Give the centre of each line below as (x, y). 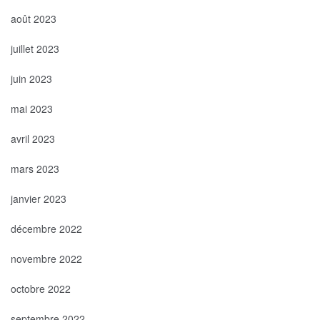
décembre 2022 (46, 228)
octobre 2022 (41, 288)
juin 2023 (31, 78)
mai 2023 (32, 108)
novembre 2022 (46, 258)
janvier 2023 (39, 198)
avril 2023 (33, 138)
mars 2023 (35, 168)
